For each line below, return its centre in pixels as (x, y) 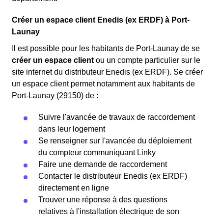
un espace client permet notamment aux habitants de (103, 84)
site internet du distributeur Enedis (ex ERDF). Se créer (107, 72)
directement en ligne (74, 188)
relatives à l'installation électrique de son (109, 212)
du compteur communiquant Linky (97, 153)
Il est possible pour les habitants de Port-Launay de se (106, 49)
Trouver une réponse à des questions (103, 200)
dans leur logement (72, 129)
